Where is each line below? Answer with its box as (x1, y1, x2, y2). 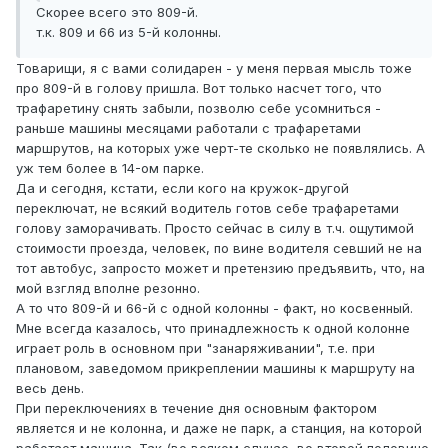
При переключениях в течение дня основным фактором (16, 400, 377, 417)
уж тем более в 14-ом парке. (16, 160, 204, 177)
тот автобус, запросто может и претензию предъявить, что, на (16, 260, 425, 277)
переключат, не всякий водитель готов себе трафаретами (16, 200, 399, 217)
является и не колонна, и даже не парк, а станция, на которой (16, 420, 422, 437)
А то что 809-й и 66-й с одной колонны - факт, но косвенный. (16, 300, 413, 317)
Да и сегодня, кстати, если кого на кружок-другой (16, 180, 349, 197)
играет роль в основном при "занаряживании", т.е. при (16, 340, 375, 357)
